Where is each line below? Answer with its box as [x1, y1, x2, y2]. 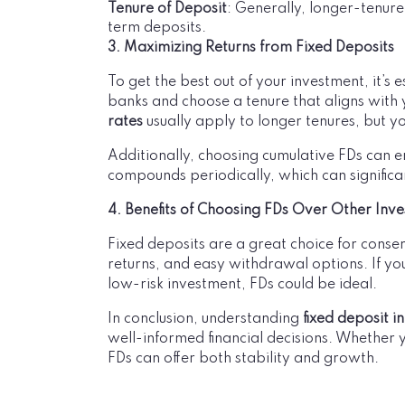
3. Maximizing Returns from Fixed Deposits [108, 41, 394, 55]
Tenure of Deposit [108, 2, 227, 16]
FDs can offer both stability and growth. [108, 352, 379, 366]
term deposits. [108, 21, 206, 35]
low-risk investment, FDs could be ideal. [108, 278, 377, 292]
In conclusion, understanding [108, 312, 303, 326]
